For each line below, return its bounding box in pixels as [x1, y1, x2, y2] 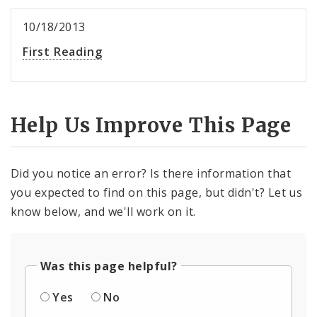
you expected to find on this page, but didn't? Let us [11, 184, 303, 200]
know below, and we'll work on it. [11, 203, 196, 219]
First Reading [23, 44, 103, 60]
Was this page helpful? [40, 258, 178, 274]
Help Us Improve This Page [11, 113, 292, 139]
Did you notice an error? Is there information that [11, 165, 292, 181]
